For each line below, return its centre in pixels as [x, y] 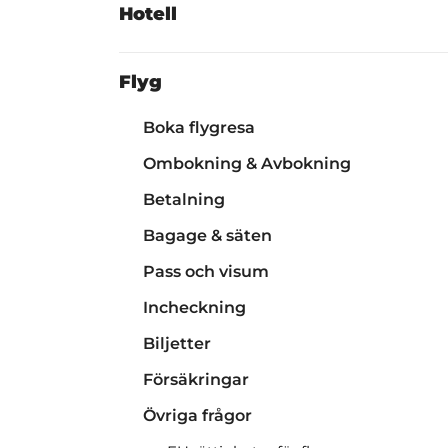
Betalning [184, 199]
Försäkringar [196, 379]
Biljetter [177, 343]
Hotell [148, 14]
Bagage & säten [207, 235]
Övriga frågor [197, 415]
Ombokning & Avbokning [247, 163]
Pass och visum [206, 271]
